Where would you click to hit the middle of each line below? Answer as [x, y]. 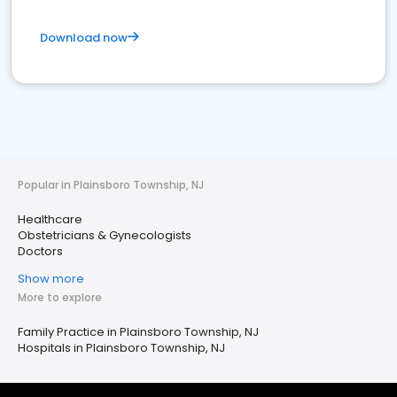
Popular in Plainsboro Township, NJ [111, 185]
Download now [84, 38]
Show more [51, 279]
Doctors [40, 252]
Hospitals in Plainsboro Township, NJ [121, 348]
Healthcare [50, 220]
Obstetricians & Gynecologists [105, 236]
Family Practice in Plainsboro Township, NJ [138, 332]
